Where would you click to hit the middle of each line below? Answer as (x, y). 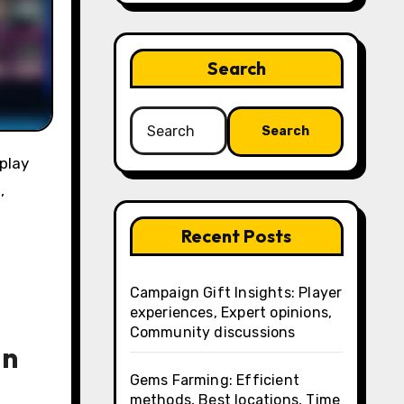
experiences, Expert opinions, (231, 312)
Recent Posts (237, 236)
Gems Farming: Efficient (215, 380)
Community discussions (212, 332)
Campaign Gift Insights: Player (236, 293)
